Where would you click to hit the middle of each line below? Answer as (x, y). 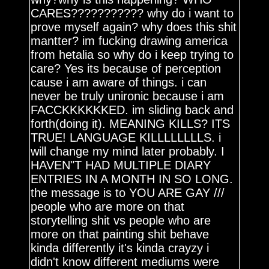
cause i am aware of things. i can (119, 82)
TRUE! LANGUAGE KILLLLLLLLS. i (126, 138)
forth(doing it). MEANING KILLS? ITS (131, 124)
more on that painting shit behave (120, 234)
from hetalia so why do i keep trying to (132, 55)
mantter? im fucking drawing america (129, 41)
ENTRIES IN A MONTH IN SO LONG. (132, 179)
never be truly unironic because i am (128, 96)
